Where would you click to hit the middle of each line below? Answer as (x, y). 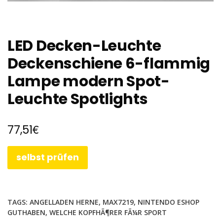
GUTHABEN (26, 212)
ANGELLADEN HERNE (64, 202)
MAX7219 (118, 202)
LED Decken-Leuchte (84, 46)
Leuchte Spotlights (78, 99)
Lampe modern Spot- (89, 82)
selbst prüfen (48, 157)
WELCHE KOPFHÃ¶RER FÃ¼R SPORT (108, 212)
